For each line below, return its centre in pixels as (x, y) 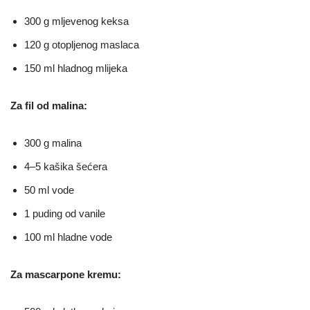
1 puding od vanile (65, 213)
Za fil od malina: (49, 106)
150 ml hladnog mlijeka (76, 68)
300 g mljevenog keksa (76, 21)
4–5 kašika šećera (66, 166)
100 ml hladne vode (68, 237)
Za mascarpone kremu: (66, 274)
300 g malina (53, 143)
